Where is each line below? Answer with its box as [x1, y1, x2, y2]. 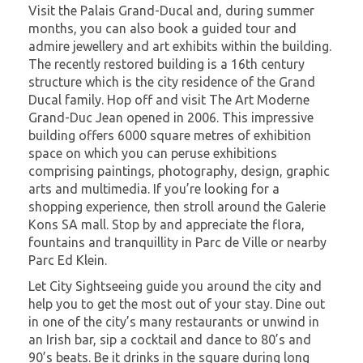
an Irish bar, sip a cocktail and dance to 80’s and [28, 331, 311, 347]
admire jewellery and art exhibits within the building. [28, 38, 331, 53]
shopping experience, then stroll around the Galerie [28, 199, 326, 214]
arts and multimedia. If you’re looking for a [28, 181, 280, 196]
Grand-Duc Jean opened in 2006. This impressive [28, 109, 314, 125]
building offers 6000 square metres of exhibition [28, 127, 311, 143]
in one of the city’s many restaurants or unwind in [28, 314, 319, 329]
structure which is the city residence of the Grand [28, 74, 315, 89]
